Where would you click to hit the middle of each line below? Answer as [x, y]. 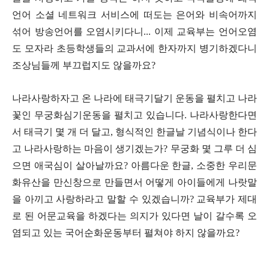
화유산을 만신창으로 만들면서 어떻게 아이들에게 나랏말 [134, 183]
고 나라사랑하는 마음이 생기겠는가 [88, 149]
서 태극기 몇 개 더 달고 [61, 132]
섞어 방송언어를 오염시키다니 [78, 32]
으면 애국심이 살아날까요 [68, 166]
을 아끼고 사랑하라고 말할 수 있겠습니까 [101, 199]
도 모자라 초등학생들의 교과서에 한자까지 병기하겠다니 [134, 49]
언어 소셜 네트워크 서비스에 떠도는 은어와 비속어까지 [134, 15]
